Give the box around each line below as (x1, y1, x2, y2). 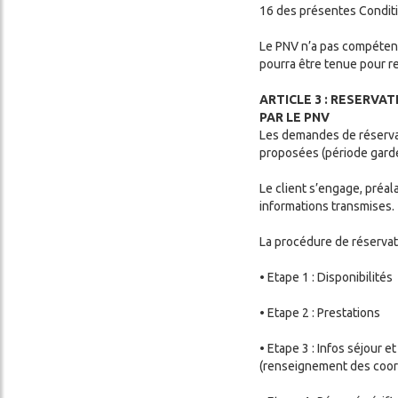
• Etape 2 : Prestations (259, 305, 383, 320)
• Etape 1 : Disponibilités (259, 269, 393, 284)
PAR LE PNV (259, 109, 330, 124)
